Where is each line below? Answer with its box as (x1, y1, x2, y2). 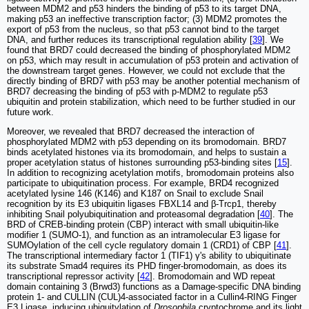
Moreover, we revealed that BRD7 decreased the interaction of (7, 126, 255, 137)
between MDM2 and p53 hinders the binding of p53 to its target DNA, (7, 3, 281, 14)
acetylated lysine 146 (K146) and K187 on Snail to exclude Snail (7, 188, 263, 199)
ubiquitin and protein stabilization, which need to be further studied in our (7, 97, 295, 108)
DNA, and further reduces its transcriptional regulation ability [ (7, 34, 252, 46)
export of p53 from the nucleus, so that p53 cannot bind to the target (7, 24, 279, 35)
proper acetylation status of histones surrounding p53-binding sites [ (7, 157, 277, 168)
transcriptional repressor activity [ (7, 271, 140, 282)
